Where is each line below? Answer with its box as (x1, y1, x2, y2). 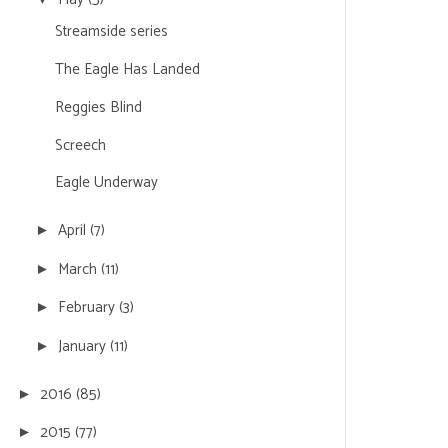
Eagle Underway (54, 170, 158, 196)
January (58, 334, 110, 359)
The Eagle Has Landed (54, 57, 200, 82)
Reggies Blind (54, 94, 142, 120)
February (58, 295, 119, 321)
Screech (54, 132, 106, 158)
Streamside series (54, 19, 168, 45)
